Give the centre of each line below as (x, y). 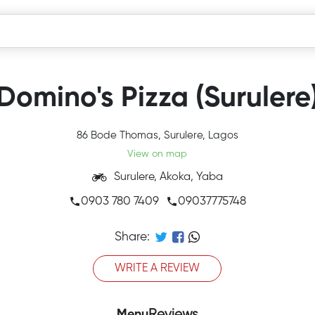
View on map (157, 154)
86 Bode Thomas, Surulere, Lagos (157, 135)
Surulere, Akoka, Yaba (168, 177)
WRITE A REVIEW (157, 269)
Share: (133, 237)
